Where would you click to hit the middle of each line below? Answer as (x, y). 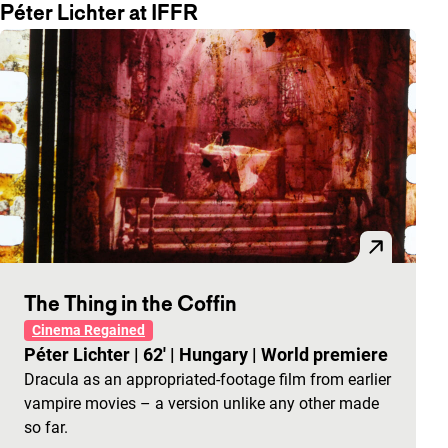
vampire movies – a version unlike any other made (201, 403)
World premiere (324, 354)
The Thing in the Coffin (130, 303)
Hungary (215, 354)
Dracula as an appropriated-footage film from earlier (207, 379)
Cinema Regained (88, 330)
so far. (46, 427)
